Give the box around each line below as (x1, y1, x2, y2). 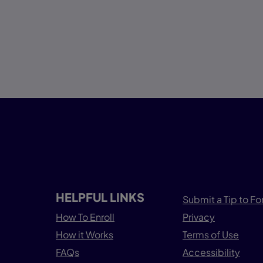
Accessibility (183, 246, 240, 259)
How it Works (56, 228, 113, 241)
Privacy (183, 211, 215, 224)
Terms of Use (183, 228, 239, 241)
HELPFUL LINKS (56, 190, 144, 205)
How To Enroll (56, 211, 114, 224)
